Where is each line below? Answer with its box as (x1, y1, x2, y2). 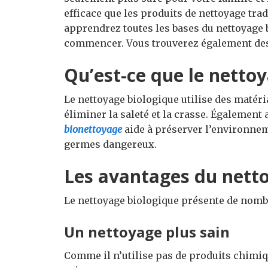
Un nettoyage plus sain (64, 222, 230, 242)
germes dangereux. (64, 138, 157, 151)
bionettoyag (64, 123, 117, 136)
